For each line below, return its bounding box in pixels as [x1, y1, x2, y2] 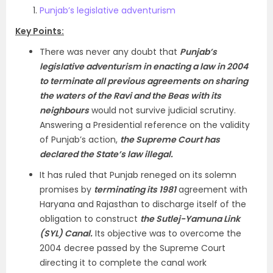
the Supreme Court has [120, 133, 220, 146]
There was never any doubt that [40, 46, 180, 58]
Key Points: [15, 25, 64, 37]
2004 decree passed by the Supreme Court [40, 242, 225, 254]
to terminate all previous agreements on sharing [40, 75, 248, 87]
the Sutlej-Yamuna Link [140, 213, 240, 225]
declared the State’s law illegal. [40, 148, 173, 160]
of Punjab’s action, [40, 133, 120, 146]
